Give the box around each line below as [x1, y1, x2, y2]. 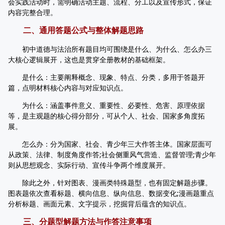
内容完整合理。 [8, 8, 57, 17]
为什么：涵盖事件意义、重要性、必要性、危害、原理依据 [8, 100, 205, 110]
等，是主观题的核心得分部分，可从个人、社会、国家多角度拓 [8, 111, 205, 121]
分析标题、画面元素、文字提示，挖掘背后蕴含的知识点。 [8, 199, 191, 208]
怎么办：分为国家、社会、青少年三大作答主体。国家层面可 [8, 139, 212, 149]
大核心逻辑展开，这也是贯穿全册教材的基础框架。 [8, 55, 170, 64]
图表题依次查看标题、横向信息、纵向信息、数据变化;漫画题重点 [8, 188, 214, 198]
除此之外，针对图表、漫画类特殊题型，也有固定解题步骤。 [8, 178, 212, 187]
